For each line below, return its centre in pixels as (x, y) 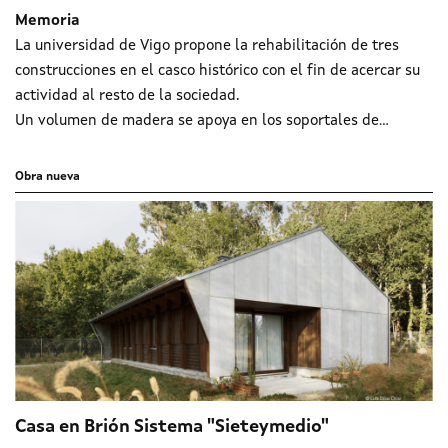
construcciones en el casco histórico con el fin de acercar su (217, 71)
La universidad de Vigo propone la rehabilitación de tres (207, 46)
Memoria (47, 21)
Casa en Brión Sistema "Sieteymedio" (172, 426)
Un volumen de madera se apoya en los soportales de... (202, 121)
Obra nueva (47, 176)
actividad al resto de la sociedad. (129, 96)
